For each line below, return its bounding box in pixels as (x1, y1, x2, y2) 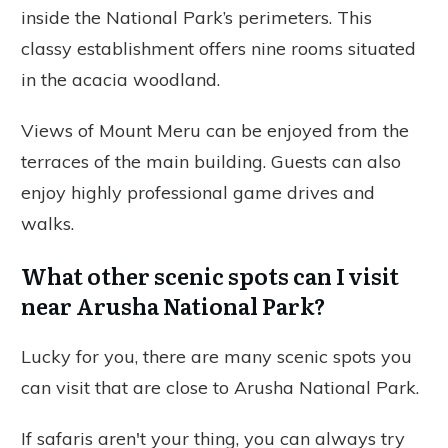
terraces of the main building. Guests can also (21, 149, 401, 173)
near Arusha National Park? (21, 288, 330, 322)
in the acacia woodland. (21, 67, 220, 91)
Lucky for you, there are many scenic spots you (21, 344, 412, 368)
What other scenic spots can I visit (21, 258, 399, 292)
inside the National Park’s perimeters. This (21, 5, 372, 29)
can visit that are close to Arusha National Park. (21, 375, 424, 399)
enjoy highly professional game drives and (21, 180, 375, 204)
